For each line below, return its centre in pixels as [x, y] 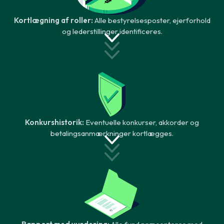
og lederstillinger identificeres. [112, 31]
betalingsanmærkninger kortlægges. [112, 133]
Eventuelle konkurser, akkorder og [142, 122]
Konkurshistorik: [55, 122]
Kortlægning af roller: [54, 20]
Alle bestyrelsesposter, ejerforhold [152, 20]
